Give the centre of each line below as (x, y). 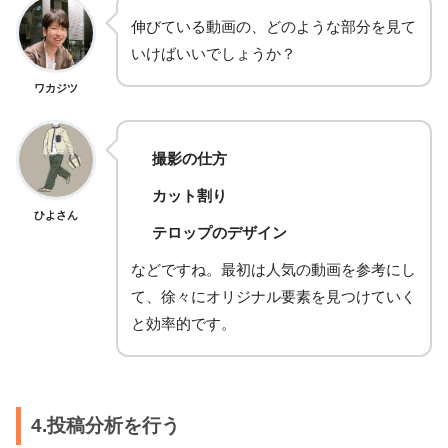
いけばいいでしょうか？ (213, 54)
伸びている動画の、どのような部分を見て (273, 27)
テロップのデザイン (220, 233)
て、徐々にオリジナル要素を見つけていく (273, 297)
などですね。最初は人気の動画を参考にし (273, 270)
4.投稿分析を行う (105, 425)
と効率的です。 (183, 324)
